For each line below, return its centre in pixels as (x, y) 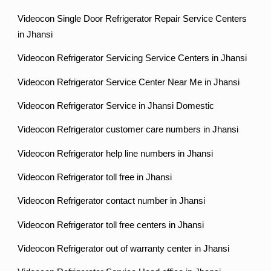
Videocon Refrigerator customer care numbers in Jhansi (128, 130)
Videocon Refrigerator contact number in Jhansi (112, 201)
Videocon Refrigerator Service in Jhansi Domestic (116, 106)
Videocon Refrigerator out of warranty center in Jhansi (124, 248)
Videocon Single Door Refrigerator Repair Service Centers (132, 18)
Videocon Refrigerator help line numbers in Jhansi (116, 153)
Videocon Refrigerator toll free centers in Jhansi (111, 225)
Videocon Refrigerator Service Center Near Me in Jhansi (129, 82)
